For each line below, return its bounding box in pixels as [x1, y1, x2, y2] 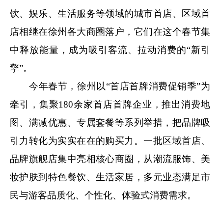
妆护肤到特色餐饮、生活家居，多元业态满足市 [10, 171, 210, 182]
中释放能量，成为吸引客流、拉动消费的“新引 [10, 44, 210, 55]
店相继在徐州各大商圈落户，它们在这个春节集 [10, 26, 210, 37]
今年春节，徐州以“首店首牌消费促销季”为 [10, 81, 210, 91]
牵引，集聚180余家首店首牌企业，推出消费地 [10, 99, 210, 110]
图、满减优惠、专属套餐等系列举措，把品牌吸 [10, 117, 210, 128]
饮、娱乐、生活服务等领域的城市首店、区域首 [10, 8, 210, 19]
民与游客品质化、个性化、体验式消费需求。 [10, 190, 196, 200]
